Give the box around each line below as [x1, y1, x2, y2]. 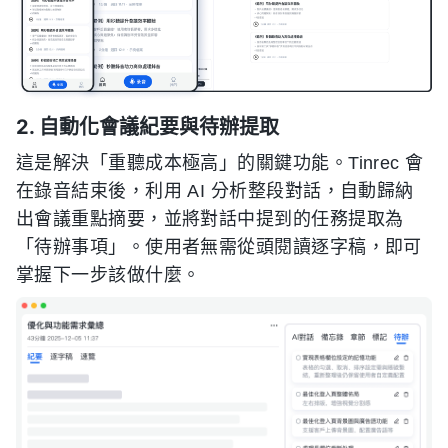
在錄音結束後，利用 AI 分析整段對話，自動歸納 [16, 181, 414, 202]
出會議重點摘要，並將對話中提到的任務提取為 [16, 209, 404, 230]
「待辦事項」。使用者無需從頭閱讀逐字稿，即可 [16, 237, 422, 258]
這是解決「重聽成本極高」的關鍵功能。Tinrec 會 [16, 153, 424, 174]
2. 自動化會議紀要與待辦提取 [16, 115, 279, 140]
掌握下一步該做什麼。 [16, 265, 201, 286]
